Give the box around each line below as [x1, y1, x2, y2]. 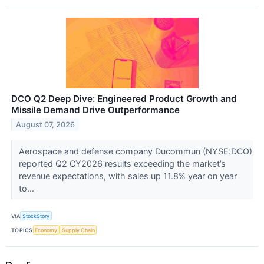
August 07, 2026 [16, 120, 75, 129]
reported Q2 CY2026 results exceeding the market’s [18, 158, 226, 169]
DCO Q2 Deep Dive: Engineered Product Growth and [11, 93, 237, 104]
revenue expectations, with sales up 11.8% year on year [18, 170, 237, 181]
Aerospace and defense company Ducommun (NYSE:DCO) [18, 146, 252, 156]
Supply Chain [61, 226, 95, 233]
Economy [35, 226, 58, 233]
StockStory [22, 212, 50, 219]
